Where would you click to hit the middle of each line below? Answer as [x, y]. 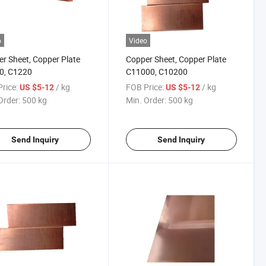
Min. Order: [146, 100]
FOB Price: [145, 87]
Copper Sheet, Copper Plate [176, 59]
